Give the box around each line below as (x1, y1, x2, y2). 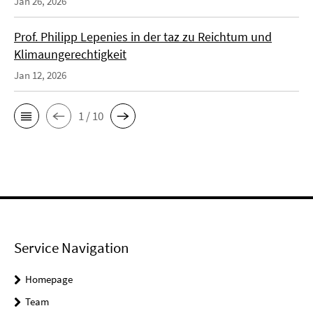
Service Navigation (14, 238, 129, 258)
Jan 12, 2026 (14, 68, 66, 82)
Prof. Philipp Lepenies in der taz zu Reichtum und (14, 29, 272, 45)
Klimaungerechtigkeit (14, 46, 126, 63)
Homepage (25, 272, 73, 286)
